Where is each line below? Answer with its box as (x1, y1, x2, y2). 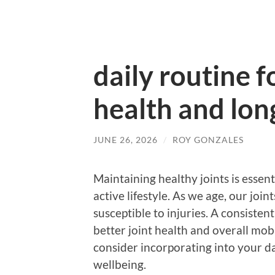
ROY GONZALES (172, 134, 244, 145)
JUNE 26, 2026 (93, 134, 158, 145)
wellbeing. (93, 257, 146, 271)
